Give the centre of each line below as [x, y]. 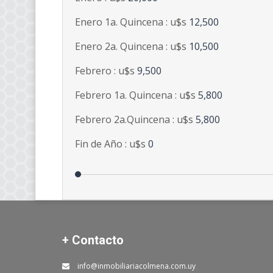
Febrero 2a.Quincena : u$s [135, 120]
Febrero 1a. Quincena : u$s [136, 95]
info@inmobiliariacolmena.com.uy [136, 266]
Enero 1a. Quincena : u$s [132, 22]
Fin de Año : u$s [112, 144]
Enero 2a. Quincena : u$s [132, 47]
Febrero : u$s [106, 71]
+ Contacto [93, 240]
